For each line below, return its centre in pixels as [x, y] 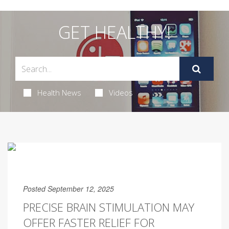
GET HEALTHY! [114, 32]
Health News [59, 93]
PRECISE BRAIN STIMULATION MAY [109, 207]
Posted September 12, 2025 [68, 189]
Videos [121, 93]
